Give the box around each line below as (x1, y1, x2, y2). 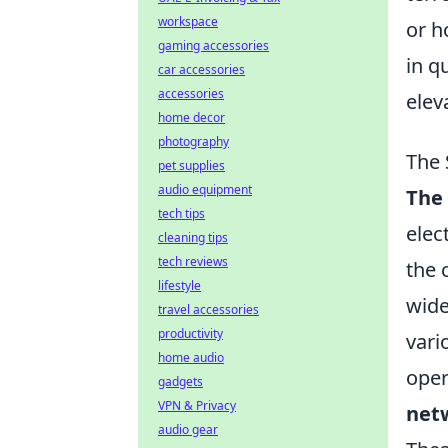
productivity (158, 325, 223, 342)
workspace (158, 13, 218, 30)
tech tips (158, 205, 205, 222)
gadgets (158, 373, 203, 390)
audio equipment (158, 181, 252, 198)
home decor (158, 109, 225, 126)
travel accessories (158, 301, 259, 318)
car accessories (158, 61, 245, 78)
